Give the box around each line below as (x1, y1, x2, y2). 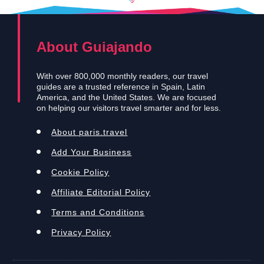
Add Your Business (51, 147, 132, 157)
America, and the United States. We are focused (37, 92, 217, 102)
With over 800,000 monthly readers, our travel (37, 71, 209, 81)
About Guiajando (37, 38, 153, 55)
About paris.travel (51, 127, 128, 137)
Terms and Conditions (51, 207, 145, 217)
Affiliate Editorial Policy (51, 187, 151, 197)
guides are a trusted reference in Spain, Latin (37, 81, 206, 91)
